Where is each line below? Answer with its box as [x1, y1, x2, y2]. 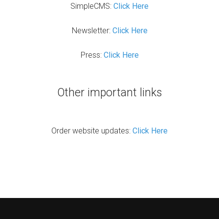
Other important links [57, 86, 162, 99]
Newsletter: [71, 26, 112, 35]
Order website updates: [51, 126, 132, 135]
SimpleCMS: [70, 1, 113, 11]
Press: [80, 50, 104, 60]
